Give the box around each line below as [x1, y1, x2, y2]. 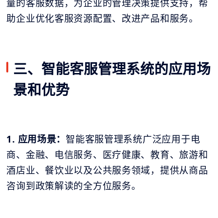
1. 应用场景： [6, 132, 66, 145]
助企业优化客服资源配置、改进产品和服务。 [6, 12, 199, 25]
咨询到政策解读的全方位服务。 [6, 179, 141, 192]
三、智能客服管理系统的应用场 [13, 59, 211, 78]
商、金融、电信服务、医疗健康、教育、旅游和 [6, 148, 208, 161]
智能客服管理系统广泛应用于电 [66, 132, 200, 145]
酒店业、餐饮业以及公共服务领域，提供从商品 [6, 163, 208, 177]
